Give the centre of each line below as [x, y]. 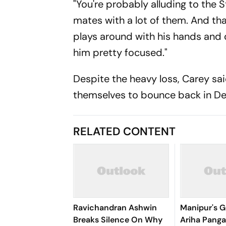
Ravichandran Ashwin [115, 208]
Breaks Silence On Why [118, 220]
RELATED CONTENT [125, 131]
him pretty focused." [121, 52]
